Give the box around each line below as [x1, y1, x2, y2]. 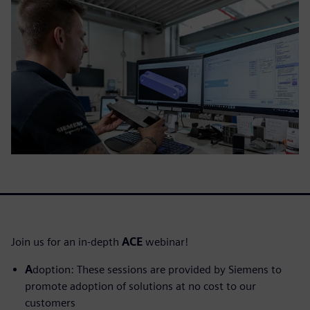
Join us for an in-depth [11, 235, 122, 248]
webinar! [143, 235, 188, 248]
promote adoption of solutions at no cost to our [25, 279, 256, 293]
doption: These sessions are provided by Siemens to [33, 262, 282, 276]
